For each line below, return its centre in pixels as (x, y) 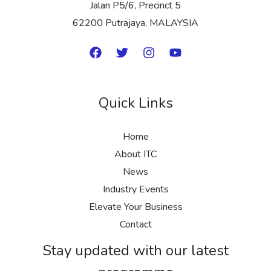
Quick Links (135, 103)
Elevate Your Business (135, 207)
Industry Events (135, 190)
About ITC (135, 155)
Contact (135, 225)
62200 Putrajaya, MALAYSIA (135, 23)
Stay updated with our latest (135, 251)
